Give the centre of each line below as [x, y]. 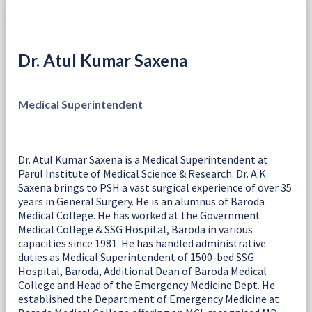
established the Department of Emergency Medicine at [149, 298]
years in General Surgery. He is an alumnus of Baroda [141, 201]
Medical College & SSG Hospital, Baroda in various [135, 229]
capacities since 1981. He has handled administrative [142, 243]
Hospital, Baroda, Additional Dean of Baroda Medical [142, 271]
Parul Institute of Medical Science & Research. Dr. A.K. [143, 173]
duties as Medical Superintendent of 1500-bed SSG [136, 257]
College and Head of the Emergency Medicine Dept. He [147, 284]
